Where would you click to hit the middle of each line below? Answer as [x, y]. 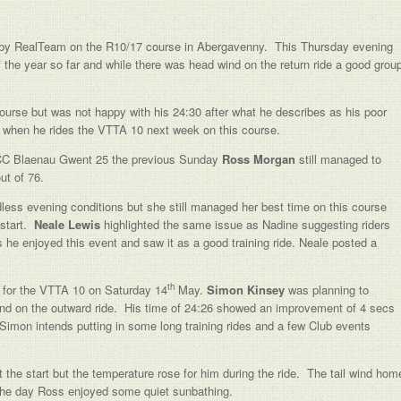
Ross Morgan [259, 159]
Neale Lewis [67, 224]
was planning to [327, 290]
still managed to [338, 159]
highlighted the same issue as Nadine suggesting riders [245, 224]
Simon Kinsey [246, 290]
